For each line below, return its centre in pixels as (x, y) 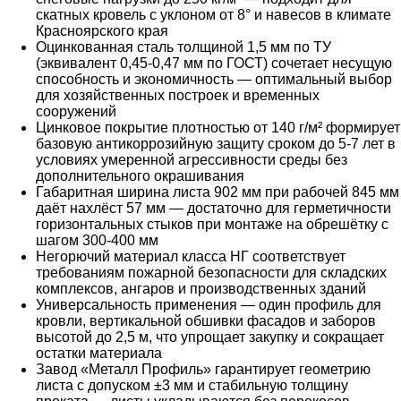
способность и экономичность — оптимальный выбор (214, 80)
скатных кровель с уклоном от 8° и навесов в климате (213, 15)
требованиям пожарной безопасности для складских (211, 273)
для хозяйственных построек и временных (178, 96)
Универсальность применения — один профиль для (209, 305)
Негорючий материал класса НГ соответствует (191, 257)
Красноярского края (102, 31)
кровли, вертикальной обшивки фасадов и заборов (206, 321)
